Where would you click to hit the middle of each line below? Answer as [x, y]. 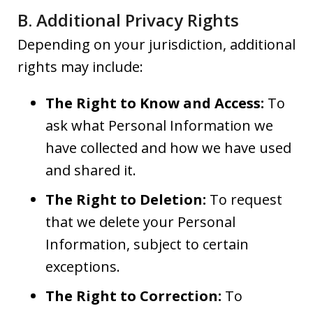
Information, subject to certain [147, 244]
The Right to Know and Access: [155, 103]
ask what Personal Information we [159, 125]
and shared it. [91, 170]
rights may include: [80, 66]
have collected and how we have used [168, 147]
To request [244, 199]
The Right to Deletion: [126, 199]
